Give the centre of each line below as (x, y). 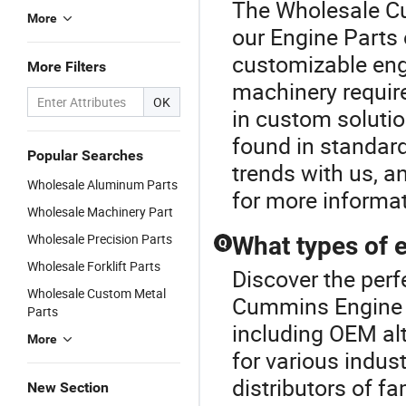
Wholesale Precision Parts (100, 239)
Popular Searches (85, 155)
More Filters (67, 67)
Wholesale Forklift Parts (94, 266)
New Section (68, 387)
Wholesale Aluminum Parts (102, 184)
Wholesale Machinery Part (100, 212)
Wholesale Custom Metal (97, 293)
